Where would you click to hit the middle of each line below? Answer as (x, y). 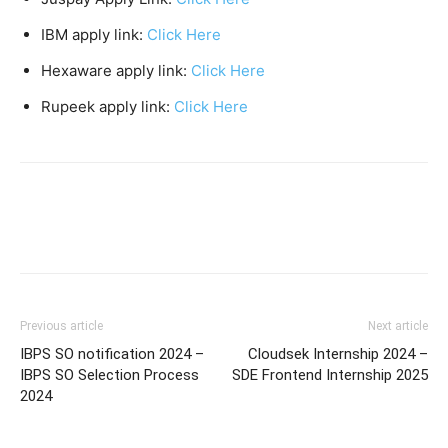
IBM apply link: (94, 34)
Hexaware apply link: (116, 70)
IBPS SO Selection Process (109, 374)
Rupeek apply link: (107, 106)
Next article (398, 325)
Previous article (61, 325)
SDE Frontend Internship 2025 (330, 374)
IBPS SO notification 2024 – (112, 353)
